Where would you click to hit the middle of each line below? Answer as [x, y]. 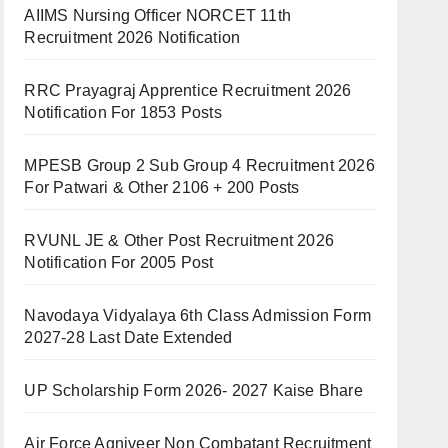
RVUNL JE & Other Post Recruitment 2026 [179, 240]
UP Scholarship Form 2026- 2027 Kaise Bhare [193, 390]
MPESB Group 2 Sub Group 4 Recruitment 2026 [199, 165]
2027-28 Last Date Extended [128, 337]
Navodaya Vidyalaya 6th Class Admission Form [197, 315]
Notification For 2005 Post [119, 262]
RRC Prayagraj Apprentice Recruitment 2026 [188, 90]
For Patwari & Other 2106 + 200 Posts [162, 187]
